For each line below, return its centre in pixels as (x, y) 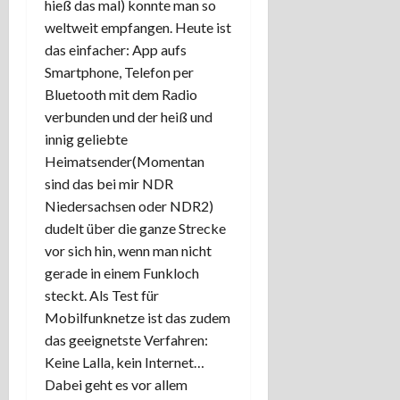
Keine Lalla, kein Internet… (125, 362)
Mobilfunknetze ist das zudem (137, 317)
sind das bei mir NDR (109, 183)
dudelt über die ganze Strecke (135, 228)
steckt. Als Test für (102, 295)
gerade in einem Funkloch (122, 272)
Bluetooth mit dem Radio (121, 94)
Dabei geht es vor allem (116, 384)
